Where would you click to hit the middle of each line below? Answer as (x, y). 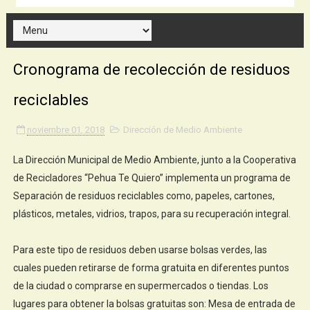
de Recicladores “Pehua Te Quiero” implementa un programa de (152, 177)
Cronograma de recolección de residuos (151, 69)
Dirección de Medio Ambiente (182, 129)
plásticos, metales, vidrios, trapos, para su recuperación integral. (152, 213)
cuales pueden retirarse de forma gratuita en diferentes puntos (151, 267)
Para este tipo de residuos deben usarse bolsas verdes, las (140, 249)
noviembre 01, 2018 (65, 129)
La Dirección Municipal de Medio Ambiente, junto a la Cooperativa (154, 159)
